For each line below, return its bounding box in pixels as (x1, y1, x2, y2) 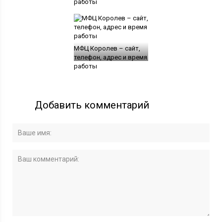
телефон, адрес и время (73, 54, 147, 61)
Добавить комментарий (35, 99, 150, 111)
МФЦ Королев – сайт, (73, 45, 140, 53)
